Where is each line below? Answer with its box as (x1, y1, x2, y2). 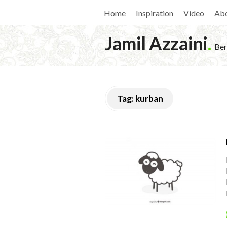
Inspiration (136, 8, 173, 18)
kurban (135, 93, 163, 104)
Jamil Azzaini (105, 32, 208, 54)
